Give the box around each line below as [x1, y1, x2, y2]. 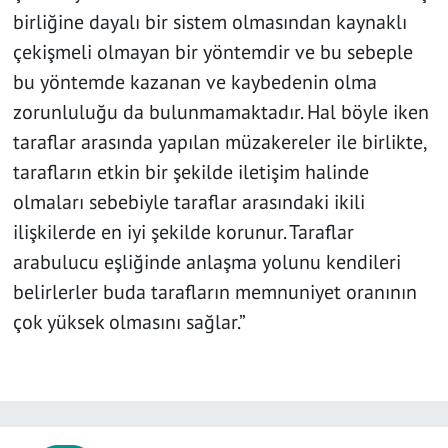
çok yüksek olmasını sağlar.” [12, 309, 246, 336]
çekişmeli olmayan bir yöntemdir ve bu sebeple [12, 39, 413, 66]
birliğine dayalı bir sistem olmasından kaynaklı [12, 9, 407, 36]
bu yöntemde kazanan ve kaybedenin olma [12, 69, 377, 96]
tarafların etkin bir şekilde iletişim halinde [12, 159, 369, 186]
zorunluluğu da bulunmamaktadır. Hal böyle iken [12, 99, 429, 126]
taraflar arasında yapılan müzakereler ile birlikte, [12, 129, 426, 156]
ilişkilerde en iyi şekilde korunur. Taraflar [12, 219, 354, 246]
